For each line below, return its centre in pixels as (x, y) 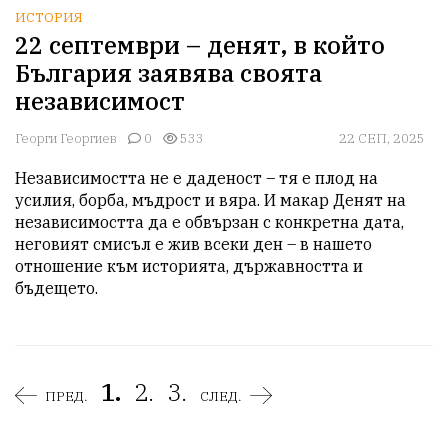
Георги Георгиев (66, 139)
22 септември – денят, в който (200, 45)
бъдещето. (56, 288)
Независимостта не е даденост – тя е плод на (196, 178)
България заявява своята (168, 73)
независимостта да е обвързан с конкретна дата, (209, 222)
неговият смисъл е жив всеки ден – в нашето (193, 244)
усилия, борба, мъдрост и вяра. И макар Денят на (210, 200)
